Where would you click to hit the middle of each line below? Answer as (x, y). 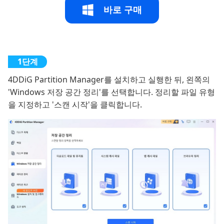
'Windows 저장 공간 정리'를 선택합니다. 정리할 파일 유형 (111, 92)
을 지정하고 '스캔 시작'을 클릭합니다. (75, 104)
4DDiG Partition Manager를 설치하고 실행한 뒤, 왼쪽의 (109, 79)
